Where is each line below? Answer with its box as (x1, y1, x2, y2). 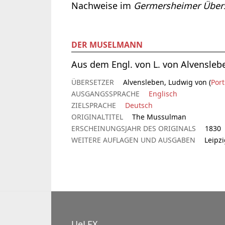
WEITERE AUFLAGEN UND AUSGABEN (71, 135, 195, 145)
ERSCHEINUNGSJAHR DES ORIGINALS (71, 124, 196, 134)
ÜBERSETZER (71, 77, 114, 87)
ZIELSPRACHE (71, 100, 116, 110)
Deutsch (125, 100, 153, 110)
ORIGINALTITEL (71, 112, 123, 122)
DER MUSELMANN (71, 39, 143, 51)
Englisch (149, 89, 177, 99)
